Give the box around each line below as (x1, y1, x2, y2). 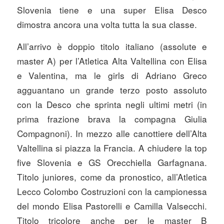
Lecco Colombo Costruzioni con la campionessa (16, 184, 207, 197)
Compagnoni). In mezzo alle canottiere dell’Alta (16, 126, 207, 139)
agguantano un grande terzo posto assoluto (16, 83, 207, 96)
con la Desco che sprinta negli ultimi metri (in (16, 97, 207, 110)
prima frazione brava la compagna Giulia (16, 112, 207, 125)
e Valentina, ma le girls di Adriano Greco (16, 68, 207, 81)
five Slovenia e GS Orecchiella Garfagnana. (16, 155, 207, 168)
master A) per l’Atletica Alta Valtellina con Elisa (16, 54, 207, 67)
